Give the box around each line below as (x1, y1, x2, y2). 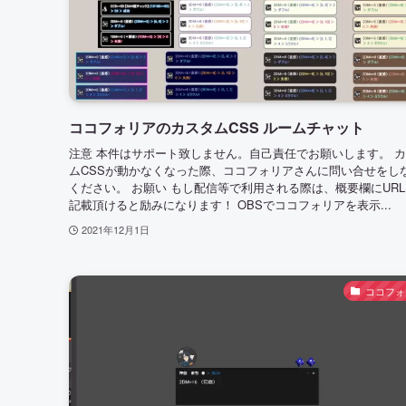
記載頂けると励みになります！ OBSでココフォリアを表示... (69, 196, 391, 214)
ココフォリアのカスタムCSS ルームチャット (69, 116, 364, 138)
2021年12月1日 (81, 222, 150, 237)
